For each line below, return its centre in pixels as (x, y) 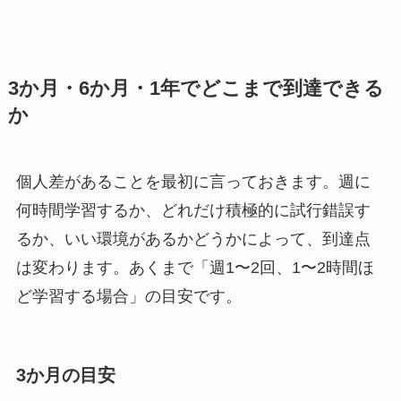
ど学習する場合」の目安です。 (128, 297)
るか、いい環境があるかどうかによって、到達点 (193, 239)
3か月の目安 (65, 375)
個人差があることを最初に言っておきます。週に (193, 182)
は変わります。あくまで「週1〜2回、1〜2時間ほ (195, 268)
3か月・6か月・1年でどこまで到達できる (196, 89)
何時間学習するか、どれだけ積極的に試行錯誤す (193, 211)
